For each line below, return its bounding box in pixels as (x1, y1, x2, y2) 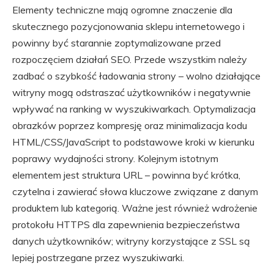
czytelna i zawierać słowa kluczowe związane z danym (12, 185, 258, 198)
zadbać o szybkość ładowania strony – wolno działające (12, 70, 261, 82)
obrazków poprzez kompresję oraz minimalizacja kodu (12, 119, 247, 131)
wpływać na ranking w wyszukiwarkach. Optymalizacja (12, 103, 256, 115)
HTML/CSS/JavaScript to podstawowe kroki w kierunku (12, 136, 254, 148)
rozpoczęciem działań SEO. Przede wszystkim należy (12, 53, 247, 65)
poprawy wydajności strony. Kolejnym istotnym (12, 152, 218, 165)
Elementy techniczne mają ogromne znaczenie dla (12, 4, 232, 16)
